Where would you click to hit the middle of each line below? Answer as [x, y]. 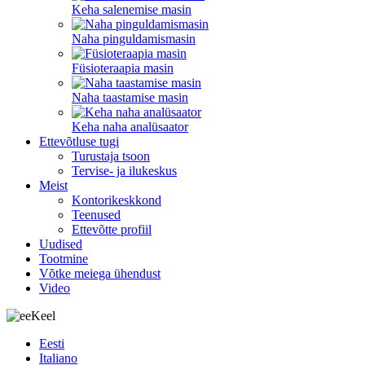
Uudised [61, 244]
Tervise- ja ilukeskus [124, 171]
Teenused [96, 215]
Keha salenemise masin [132, 9]
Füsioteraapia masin [123, 68]
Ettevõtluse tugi [79, 141]
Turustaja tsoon [111, 156]
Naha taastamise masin [130, 97]
